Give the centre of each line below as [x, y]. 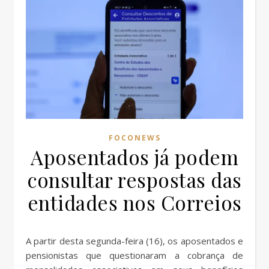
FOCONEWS [134, 138]
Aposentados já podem [134, 157]
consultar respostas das [134, 180]
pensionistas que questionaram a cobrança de [134, 255]
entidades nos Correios [134, 203]
